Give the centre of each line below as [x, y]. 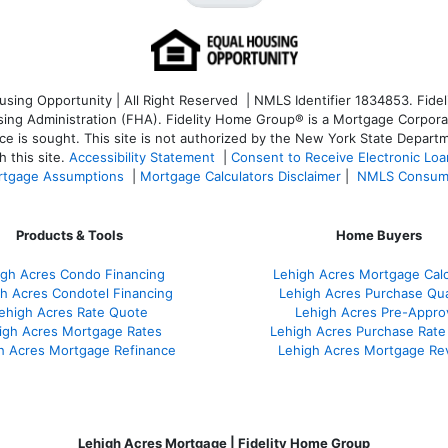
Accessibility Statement [142, 156]
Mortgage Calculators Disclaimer [240, 175]
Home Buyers [379, 234]
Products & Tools [69, 234]
